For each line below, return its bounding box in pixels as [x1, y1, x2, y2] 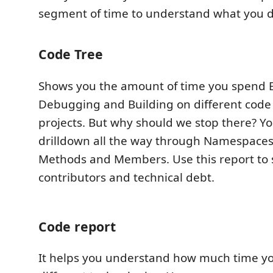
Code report [38, 217, 116, 235]
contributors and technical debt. [38, 169, 214, 185]
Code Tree [38, 44, 103, 63]
